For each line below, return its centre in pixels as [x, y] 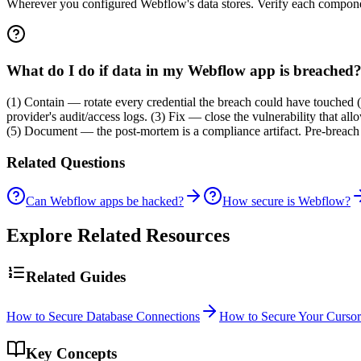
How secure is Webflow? [286, 201]
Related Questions [66, 162]
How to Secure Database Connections [103, 316]
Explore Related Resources [118, 236]
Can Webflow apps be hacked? [105, 201]
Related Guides [76, 277]
